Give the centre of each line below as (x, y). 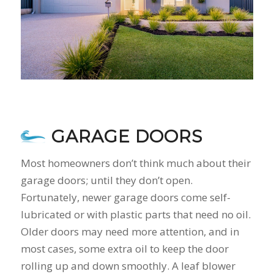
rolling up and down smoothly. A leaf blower (128, 265)
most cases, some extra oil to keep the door (124, 248)
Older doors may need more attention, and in (130, 231)
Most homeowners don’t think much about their (135, 163)
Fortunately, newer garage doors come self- (125, 197)
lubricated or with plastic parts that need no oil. (135, 214)
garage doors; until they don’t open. (106, 180)
